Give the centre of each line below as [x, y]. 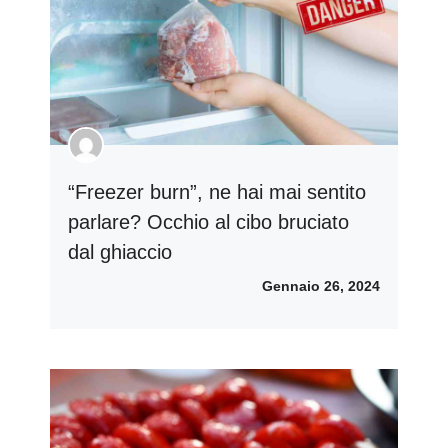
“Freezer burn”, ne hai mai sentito [217, 192]
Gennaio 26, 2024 [321, 286]
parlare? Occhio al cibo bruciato [208, 222]
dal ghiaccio [120, 252]
